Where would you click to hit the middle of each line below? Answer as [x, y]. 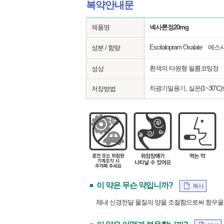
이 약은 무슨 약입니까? [135, 185]
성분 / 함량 [106, 48]
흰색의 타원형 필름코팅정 [184, 68]
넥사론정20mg [169, 27]
